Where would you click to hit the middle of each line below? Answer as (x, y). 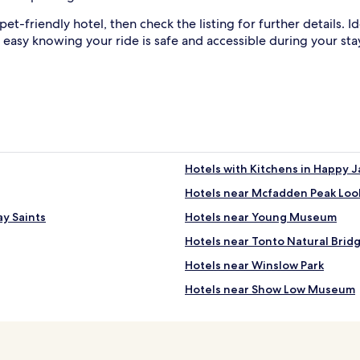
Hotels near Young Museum (261, 217)
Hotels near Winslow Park (254, 265)
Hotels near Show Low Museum (270, 289)
